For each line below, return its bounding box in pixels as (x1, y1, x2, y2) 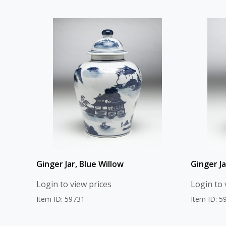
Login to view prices (36, 179, 111, 190)
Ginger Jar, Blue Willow (36, 158, 124, 170)
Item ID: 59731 (36, 194, 85, 204)
